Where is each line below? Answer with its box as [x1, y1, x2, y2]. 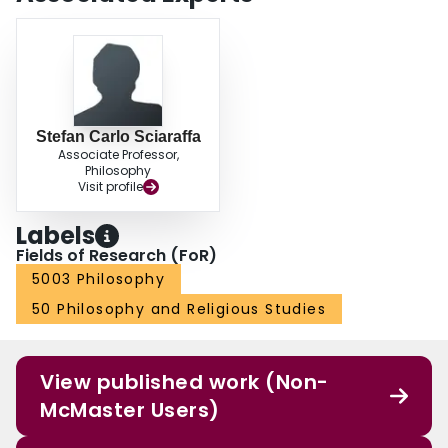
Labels [16, 219, 95, 253]
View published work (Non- [40, 368, 329, 397]
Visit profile [77, 178, 143, 196]
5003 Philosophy [32, 269, 165, 290]
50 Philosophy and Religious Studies [32, 299, 326, 320]
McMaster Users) [40, 396, 220, 425]
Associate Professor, [57, 146, 179, 164]
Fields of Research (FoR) [16, 244, 217, 268]
